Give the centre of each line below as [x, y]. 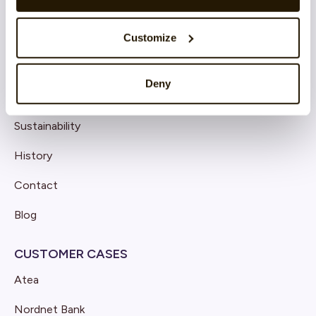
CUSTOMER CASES [71, 254]
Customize [150, 37]
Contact [36, 185]
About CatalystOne [64, 96]
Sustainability [47, 126]
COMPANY [47, 71]
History [33, 156]
